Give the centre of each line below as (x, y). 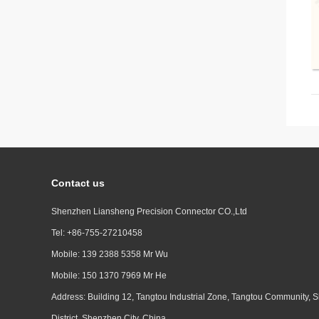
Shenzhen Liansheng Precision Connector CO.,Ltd (149, 211)
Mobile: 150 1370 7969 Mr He (109, 276)
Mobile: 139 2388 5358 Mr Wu (110, 254)
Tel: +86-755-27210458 (97, 233)
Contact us (78, 183)
